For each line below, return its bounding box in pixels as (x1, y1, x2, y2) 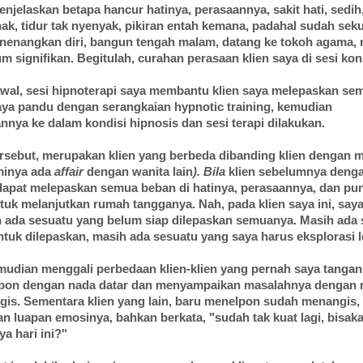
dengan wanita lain (87, 165, 193, 179)
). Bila (193, 165, 228, 179)
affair (54, 165, 87, 179)
